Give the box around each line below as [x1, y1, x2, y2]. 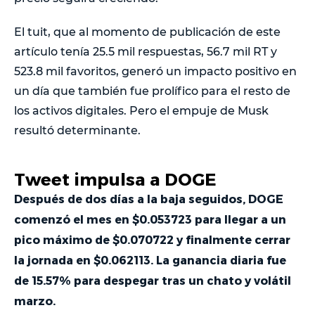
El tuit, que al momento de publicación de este [14, 25, 281, 39]
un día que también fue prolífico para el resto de [14, 84, 290, 98]
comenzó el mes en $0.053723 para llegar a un [14, 212, 286, 226]
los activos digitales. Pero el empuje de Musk [14, 103, 269, 117]
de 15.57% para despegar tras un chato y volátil [14, 273, 291, 287]
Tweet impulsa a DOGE [14, 168, 217, 189]
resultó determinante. [14, 123, 141, 137]
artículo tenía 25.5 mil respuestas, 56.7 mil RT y [14, 44, 277, 58]
